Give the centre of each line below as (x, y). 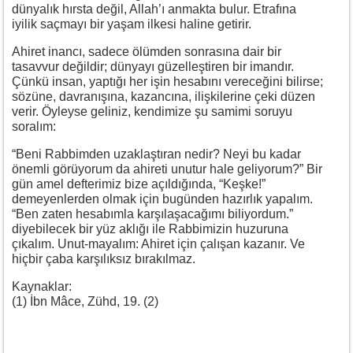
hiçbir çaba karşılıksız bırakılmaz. (104, 258)
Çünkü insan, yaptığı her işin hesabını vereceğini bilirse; (167, 81)
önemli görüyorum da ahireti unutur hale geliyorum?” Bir (167, 169)
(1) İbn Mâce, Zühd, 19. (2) (87, 301)
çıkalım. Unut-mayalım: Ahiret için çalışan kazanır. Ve (158, 243)
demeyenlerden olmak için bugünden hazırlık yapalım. (162, 199)
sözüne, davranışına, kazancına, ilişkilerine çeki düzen (163, 96)
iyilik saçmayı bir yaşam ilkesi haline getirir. (132, 24)
